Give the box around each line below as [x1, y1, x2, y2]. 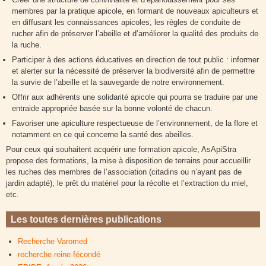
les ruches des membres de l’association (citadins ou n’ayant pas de [6, 167, 242, 176]
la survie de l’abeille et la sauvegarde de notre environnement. [12, 77, 224, 87]
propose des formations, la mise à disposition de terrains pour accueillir [6, 156, 251, 165]
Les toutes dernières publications [11, 214, 161, 225]
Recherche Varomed [17, 236, 87, 246]
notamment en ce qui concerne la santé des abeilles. [12, 129, 194, 139]
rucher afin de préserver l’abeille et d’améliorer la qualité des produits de [12, 28, 258, 38]
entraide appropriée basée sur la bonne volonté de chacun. [12, 103, 213, 113]
